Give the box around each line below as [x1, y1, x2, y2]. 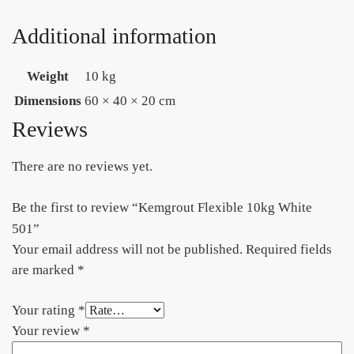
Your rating [12, 302, 78, 318]
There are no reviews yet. [12, 159, 153, 175]
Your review [12, 322, 83, 338]
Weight [27, 69, 69, 85]
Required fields [246, 241, 332, 257]
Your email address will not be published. [12, 241, 243, 257]
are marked [12, 262, 77, 277]
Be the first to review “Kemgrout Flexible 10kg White [12, 199, 312, 215]
